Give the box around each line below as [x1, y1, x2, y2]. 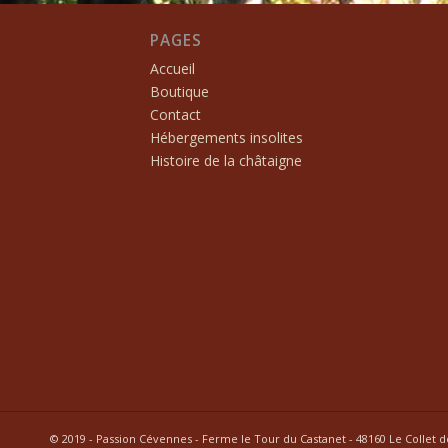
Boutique [150, 81, 209, 101]
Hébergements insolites [150, 127, 303, 147]
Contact [150, 104, 201, 124]
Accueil [150, 58, 195, 78]
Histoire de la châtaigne [150, 150, 302, 170]
